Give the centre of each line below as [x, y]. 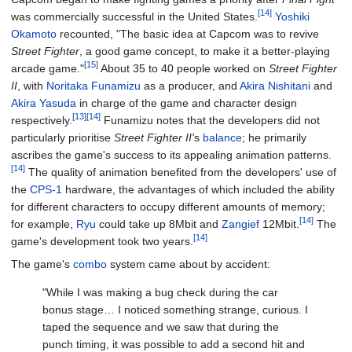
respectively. [42, 120]
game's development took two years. [102, 241]
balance [222, 137]
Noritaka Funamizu [93, 85]
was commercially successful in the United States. [134, 16]
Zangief [240, 224]
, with [32, 85]
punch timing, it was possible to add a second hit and [174, 344]
